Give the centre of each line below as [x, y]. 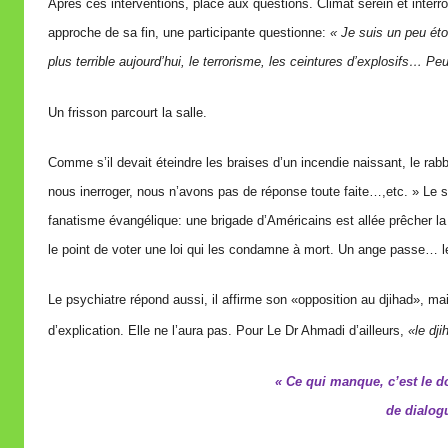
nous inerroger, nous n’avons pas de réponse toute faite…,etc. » [235, 191]
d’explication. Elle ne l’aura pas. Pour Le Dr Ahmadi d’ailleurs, [228, 330]
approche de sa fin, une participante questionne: [189, 33]
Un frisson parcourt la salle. [127, 112]
